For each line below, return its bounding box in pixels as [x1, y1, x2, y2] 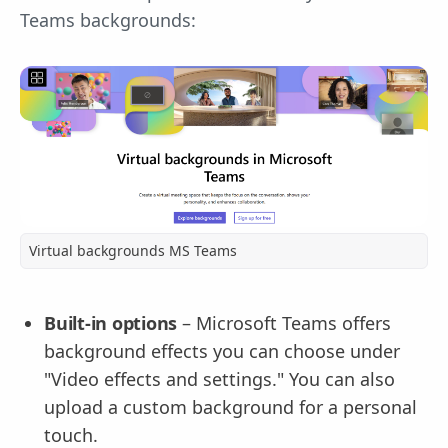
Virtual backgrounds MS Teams [29, 240, 237, 260]
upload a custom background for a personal [44, 394, 417, 419]
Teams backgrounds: [20, 8, 196, 32]
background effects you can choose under [44, 338, 400, 363]
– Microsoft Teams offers [177, 310, 391, 335]
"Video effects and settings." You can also [44, 366, 395, 391]
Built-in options [44, 310, 177, 335]
